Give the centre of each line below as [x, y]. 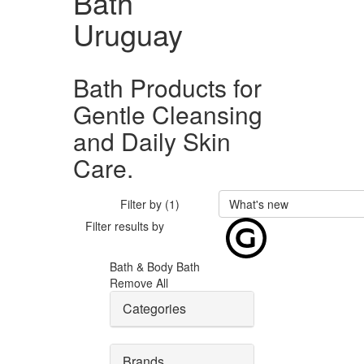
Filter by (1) [150, 204]
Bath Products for [167, 87]
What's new [259, 204]
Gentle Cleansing [168, 114]
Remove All [139, 283]
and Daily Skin [152, 141]
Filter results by [125, 226]
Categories [154, 308]
